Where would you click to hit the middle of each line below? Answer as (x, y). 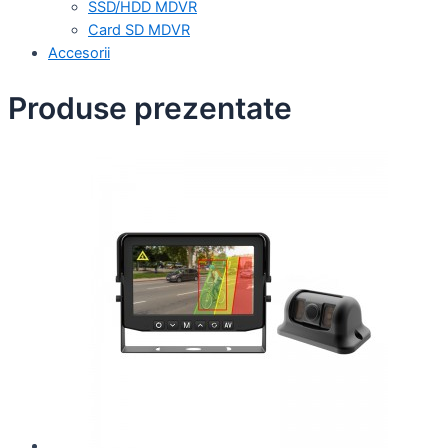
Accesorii (79, 52)
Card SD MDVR (139, 29)
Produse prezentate (150, 107)
